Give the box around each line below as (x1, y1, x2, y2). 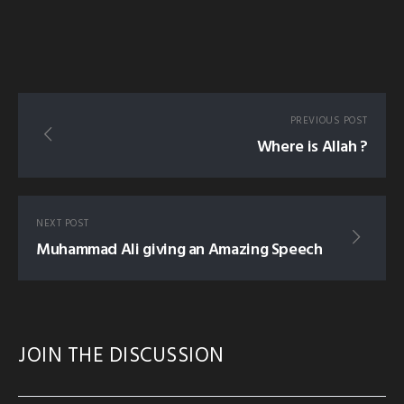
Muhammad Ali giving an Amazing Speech (36, 237, 323, 264)
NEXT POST (36, 216, 89, 233)
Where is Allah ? (256, 134, 368, 161)
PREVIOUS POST (289, 113, 368, 130)
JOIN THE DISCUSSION (18, 339, 225, 372)
